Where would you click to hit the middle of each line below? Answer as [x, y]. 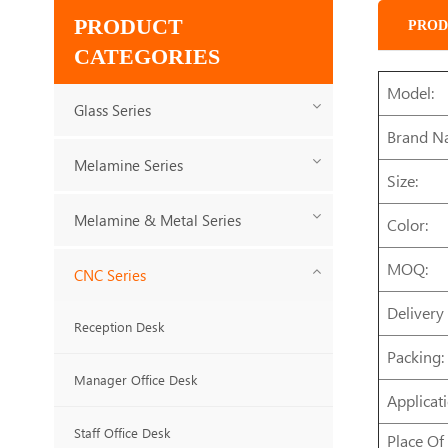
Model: [411, 93]
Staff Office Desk [121, 433]
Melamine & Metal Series [157, 220]
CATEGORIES [146, 57]
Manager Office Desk [135, 380]
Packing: [416, 357]
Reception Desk [118, 327]
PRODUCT [128, 27]
